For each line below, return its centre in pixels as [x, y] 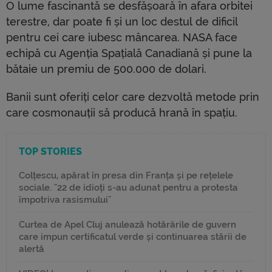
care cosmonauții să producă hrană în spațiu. [122, 113]
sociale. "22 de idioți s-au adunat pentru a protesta [128, 188]
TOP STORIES [50, 152]
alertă [32, 249]
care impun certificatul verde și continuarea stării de [133, 237]
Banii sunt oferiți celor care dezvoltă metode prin [133, 97]
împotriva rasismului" [65, 200]
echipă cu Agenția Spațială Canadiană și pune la [129, 53]
